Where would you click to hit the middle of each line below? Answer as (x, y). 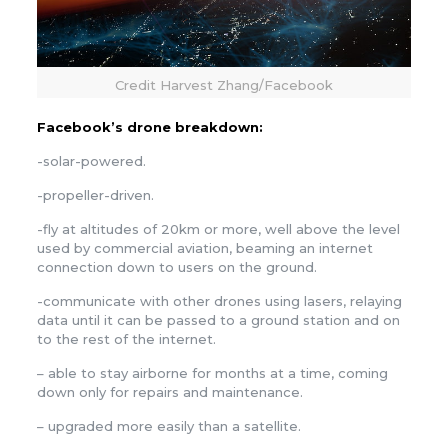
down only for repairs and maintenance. (169, 391)
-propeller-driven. (95, 194)
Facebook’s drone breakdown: (149, 126)
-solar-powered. (91, 160)
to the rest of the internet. (126, 338)
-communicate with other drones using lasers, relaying (219, 300)
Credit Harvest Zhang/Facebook (223, 84)
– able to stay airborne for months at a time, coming (212, 372)
